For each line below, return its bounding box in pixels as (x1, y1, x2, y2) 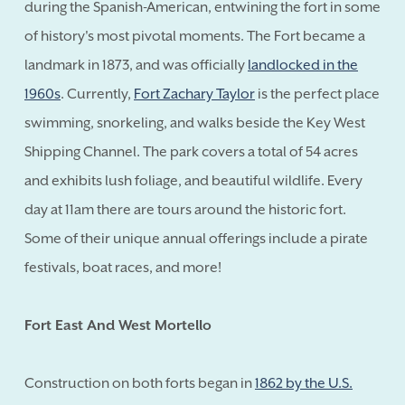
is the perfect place (255, 85, 380, 102)
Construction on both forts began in (24, 374, 255, 391)
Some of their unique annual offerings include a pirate (24, 230, 368, 247)
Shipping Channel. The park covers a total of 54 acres (24, 143, 358, 160)
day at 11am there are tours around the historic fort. (24, 201, 346, 218)
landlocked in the (248, 56, 358, 73)
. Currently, (61, 85, 134, 102)
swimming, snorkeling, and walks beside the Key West (24, 114, 365, 131)
